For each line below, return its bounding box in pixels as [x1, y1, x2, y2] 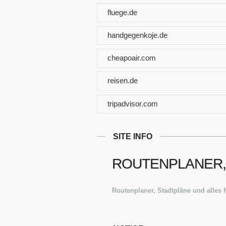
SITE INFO [113, 132, 152, 141]
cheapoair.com [107, 53, 156, 62]
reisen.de [107, 76, 138, 85]
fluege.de [107, 8, 137, 17]
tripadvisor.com [107, 99, 158, 108]
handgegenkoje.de [107, 30, 167, 39]
